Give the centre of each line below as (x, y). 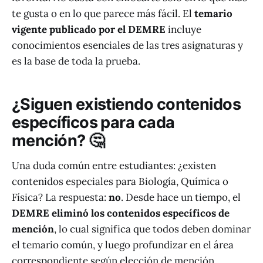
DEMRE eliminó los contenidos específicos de (121, 213)
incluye (183, 30)
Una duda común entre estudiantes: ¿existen (114, 165)
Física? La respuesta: (60, 197)
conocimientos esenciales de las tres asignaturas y (127, 45)
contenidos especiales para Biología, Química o (120, 181)
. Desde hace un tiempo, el (181, 197)
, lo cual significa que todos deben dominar (152, 229)
